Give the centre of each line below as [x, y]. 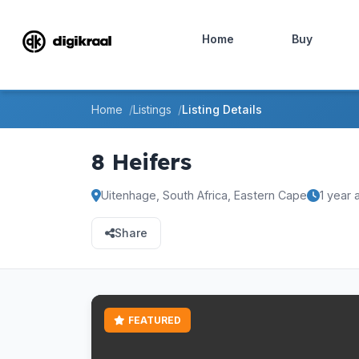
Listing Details [222, 109]
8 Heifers [141, 161]
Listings [152, 109]
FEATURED [155, 320]
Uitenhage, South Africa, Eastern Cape [204, 195]
